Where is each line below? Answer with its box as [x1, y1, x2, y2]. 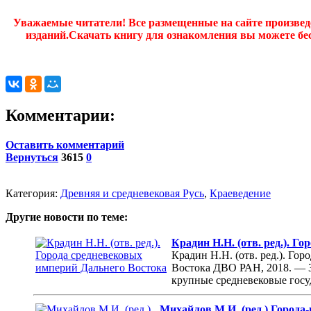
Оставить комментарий [6, 138, 124, 151]
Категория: [6, 187, 60, 199]
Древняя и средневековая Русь [60, 187, 204, 199]
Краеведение [210, 187, 271, 199]
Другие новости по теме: [6, 210, 128, 223]
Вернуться [6, 151, 58, 163]
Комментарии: [6, 106, 115, 124]
